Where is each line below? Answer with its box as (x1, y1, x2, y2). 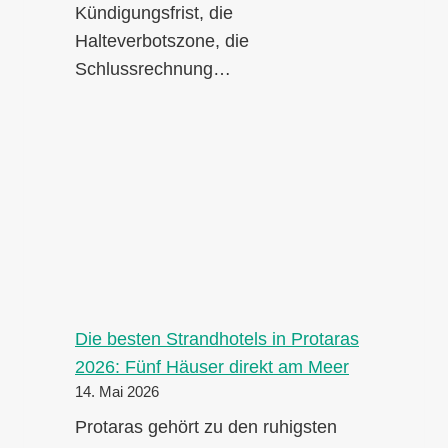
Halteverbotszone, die (75, 31, 249, 52)
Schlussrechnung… (75, 59, 231, 80)
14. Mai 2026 (75, 384, 159, 401)
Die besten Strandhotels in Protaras (75, 329, 359, 350)
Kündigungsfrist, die (75, 3, 233, 24)
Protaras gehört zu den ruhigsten (75, 417, 337, 438)
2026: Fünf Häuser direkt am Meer (75, 357, 349, 378)
